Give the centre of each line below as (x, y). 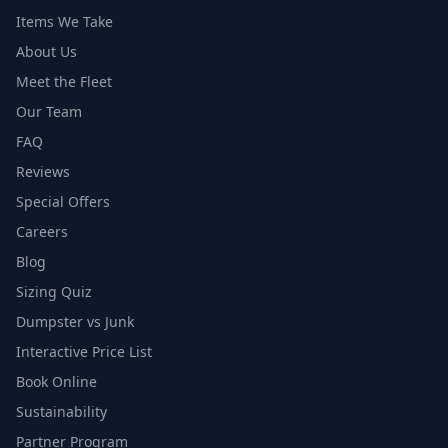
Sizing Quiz (54, 292)
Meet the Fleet (64, 82)
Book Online (56, 382)
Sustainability (61, 412)
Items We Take (64, 22)
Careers (42, 232)
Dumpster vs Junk (75, 322)
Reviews (43, 172)
